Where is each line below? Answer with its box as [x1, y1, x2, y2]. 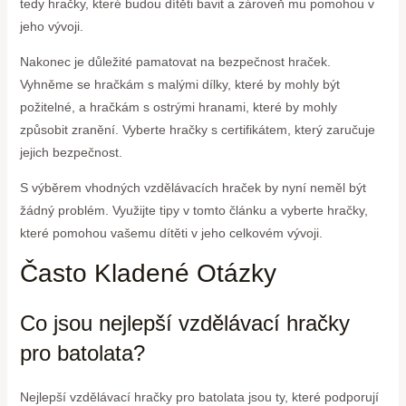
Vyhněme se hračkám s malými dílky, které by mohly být [19, 77, 340, 92]
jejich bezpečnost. [19, 145, 122, 160]
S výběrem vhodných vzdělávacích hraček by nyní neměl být [19, 180, 366, 196]
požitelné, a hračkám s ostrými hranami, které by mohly [19, 100, 337, 115]
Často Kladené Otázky [19, 259, 276, 288]
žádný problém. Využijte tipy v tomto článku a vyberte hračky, [19, 203, 368, 218]
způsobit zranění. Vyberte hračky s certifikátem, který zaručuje [19, 122, 375, 138]
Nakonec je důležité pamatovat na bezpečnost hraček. [19, 54, 331, 70]
